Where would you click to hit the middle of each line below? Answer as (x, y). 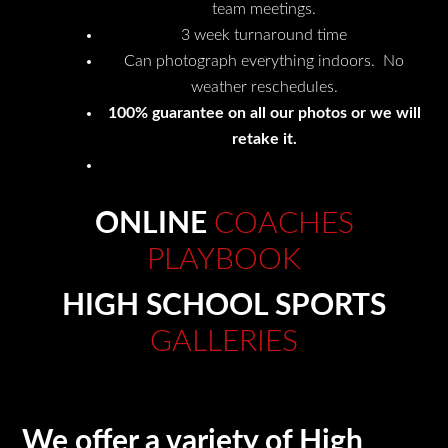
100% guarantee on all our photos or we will (264, 112)
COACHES (283, 223)
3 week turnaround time (264, 34)
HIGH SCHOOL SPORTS (224, 305)
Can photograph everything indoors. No (264, 60)
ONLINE (154, 223)
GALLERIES (224, 341)
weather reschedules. (264, 86)
